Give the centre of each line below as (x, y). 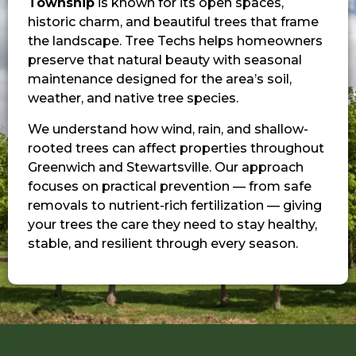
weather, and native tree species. (133, 99)
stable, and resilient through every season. (163, 243)
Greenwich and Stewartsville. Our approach (166, 167)
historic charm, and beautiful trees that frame (173, 22)
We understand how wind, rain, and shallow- (168, 129)
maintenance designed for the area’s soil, (160, 79)
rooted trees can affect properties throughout (176, 148)
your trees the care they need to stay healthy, (172, 224)
